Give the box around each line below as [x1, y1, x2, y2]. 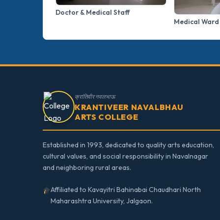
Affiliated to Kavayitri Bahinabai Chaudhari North [51, 185, 201, 194]
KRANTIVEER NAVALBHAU [75, 102, 184, 112]
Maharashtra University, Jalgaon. [51, 196, 153, 206]
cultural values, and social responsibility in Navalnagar [43, 152, 208, 161]
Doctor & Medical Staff [55, 8, 130, 17]
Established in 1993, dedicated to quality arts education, [43, 140, 214, 150]
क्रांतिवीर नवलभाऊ [75, 92, 115, 100]
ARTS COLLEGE [75, 111, 138, 122]
